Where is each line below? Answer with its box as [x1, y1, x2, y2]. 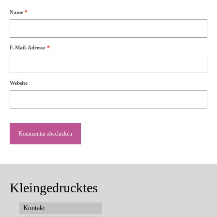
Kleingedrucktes [10, 180, 98, 195]
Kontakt [23, 204, 45, 212]
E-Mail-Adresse [10, 44, 47, 50]
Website [10, 79, 28, 86]
